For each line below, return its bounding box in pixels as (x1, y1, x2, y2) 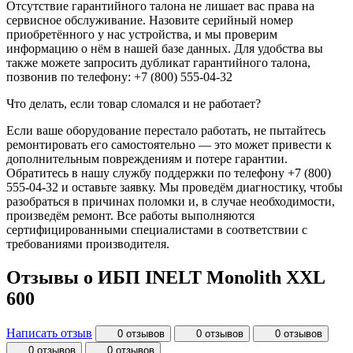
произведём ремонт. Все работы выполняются (6, 209, 255, 223)
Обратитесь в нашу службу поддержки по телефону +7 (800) (6, 166, 331, 180)
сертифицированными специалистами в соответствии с (6, 223, 307, 237)
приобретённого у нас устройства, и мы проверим (6, 28, 277, 42)
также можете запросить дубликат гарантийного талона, (6, 56, 310, 70)
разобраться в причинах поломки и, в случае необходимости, (6, 195, 335, 209)
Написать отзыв (6, 326, 92, 340)
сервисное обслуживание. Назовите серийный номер (6, 13, 293, 28)
